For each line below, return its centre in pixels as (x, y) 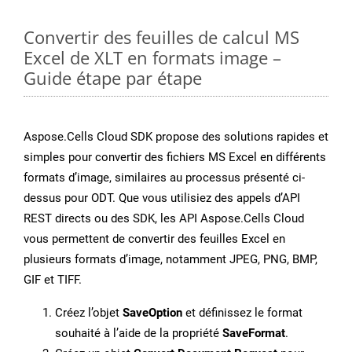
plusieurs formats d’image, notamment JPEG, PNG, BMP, (170, 260)
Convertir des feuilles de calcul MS (161, 37)
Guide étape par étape (113, 78)
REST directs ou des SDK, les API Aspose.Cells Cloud (164, 219)
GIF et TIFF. (53, 280)
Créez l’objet (89, 313)
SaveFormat (254, 334)
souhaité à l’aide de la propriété (139, 334)
